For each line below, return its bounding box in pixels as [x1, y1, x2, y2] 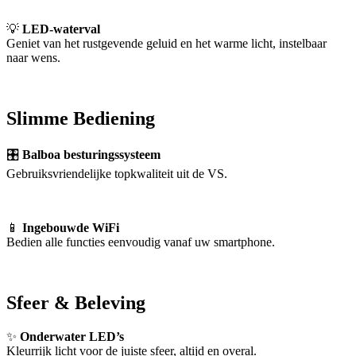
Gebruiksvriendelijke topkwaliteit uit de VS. [6, 167, 227, 181]
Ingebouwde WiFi [22, 221, 119, 235]
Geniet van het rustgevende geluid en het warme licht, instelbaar [6, 37, 327, 51]
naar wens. [6, 51, 60, 65]
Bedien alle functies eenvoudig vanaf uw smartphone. [6, 235, 275, 250]
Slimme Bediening [6, 108, 155, 130]
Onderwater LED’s [20, 330, 124, 344]
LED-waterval [22, 22, 100, 37]
